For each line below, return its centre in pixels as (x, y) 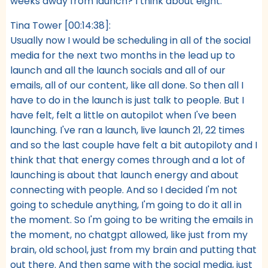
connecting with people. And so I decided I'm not (124, 190)
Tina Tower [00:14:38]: (60, 25)
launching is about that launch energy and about (124, 175)
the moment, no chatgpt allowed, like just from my (129, 234)
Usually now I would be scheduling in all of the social (130, 40)
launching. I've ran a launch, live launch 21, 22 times (127, 130)
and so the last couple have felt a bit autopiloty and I (134, 145)
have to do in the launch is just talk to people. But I (127, 100)
